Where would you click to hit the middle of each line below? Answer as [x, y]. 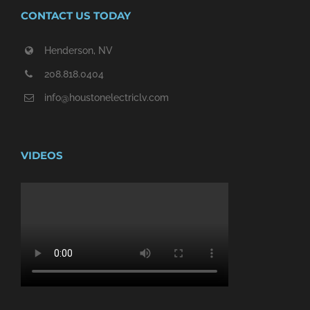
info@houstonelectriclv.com [106, 98]
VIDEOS [42, 155]
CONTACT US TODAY [76, 16]
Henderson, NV [78, 51]
